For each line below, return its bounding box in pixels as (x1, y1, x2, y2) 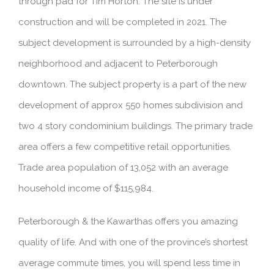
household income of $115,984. (18, 183, 154, 194)
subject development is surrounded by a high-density (18, 37, 251, 49)
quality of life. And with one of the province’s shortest (18, 237, 248, 248)
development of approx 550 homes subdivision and (18, 100, 243, 111)
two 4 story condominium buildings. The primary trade (18, 120, 253, 132)
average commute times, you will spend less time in (18, 257, 240, 269)
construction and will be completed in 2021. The (18, 17, 226, 28)
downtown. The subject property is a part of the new (18, 79, 246, 91)
